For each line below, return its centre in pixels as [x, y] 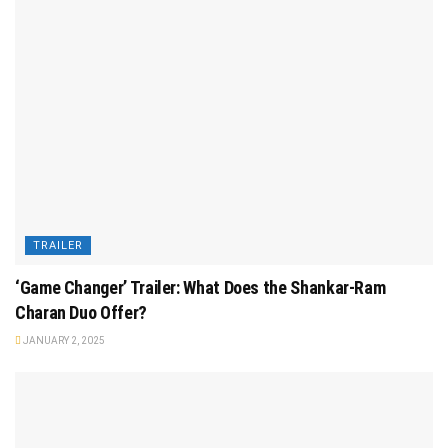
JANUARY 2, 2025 [63, 340]
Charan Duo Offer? [81, 312]
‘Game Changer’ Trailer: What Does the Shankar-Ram [200, 287]
